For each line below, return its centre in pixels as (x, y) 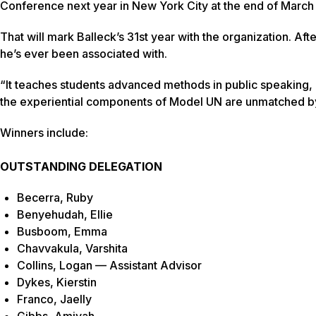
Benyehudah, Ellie (65, 215)
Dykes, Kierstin (57, 282)
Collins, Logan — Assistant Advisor (109, 266)
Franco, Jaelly (54, 299)
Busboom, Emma (62, 232)
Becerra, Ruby (55, 198)
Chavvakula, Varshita (72, 249)
